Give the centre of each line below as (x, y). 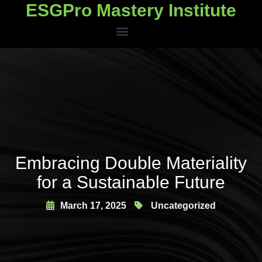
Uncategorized (183, 206)
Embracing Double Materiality (131, 163)
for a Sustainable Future (131, 182)
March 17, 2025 (93, 206)
